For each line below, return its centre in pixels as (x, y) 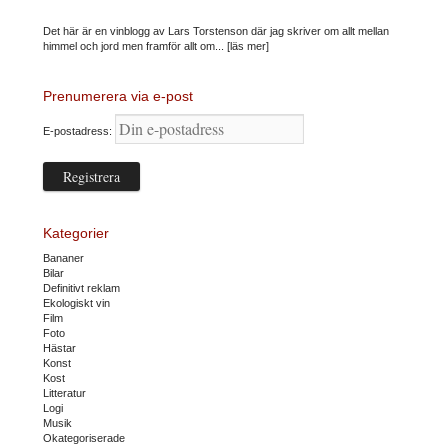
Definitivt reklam (81, 287)
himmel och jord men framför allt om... (135, 45)
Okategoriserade (84, 437)
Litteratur (64, 392)
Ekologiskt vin (76, 302)
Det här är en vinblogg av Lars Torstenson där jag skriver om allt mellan (216, 30)
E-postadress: (79, 130)
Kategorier (76, 232)
